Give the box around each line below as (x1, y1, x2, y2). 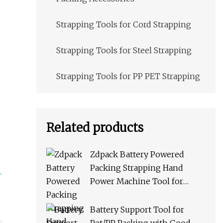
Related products (46, 120, 143, 136)
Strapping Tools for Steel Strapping (56, 45, 192, 56)
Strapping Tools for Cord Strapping (56, 19, 191, 30)
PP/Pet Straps (90, 190, 141, 200)
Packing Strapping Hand (90, 163, 183, 173)
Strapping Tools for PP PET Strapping (56, 71, 200, 82)
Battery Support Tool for (90, 205, 184, 215)
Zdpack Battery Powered (90, 149, 184, 160)
